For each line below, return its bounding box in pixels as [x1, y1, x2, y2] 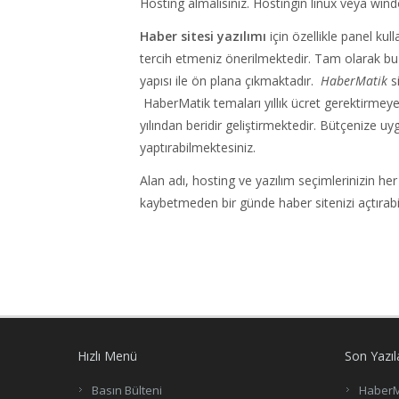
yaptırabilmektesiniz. [140, 139, 256, 157]
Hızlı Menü [77, 347, 137, 365]
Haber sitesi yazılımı [140, 28, 266, 45]
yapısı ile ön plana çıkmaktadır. [140, 72, 321, 90]
